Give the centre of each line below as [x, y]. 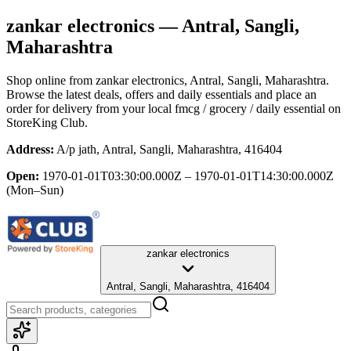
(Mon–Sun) [35, 190]
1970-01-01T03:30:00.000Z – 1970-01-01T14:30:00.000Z [188, 175]
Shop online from [51, 80]
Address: [30, 149]
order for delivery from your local [89, 108]
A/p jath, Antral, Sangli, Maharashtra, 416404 [169, 149]
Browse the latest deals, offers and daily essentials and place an [161, 94]
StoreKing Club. [47, 122]
